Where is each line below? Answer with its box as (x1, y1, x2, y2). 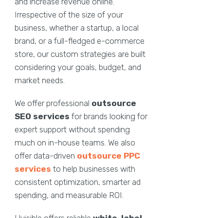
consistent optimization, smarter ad (15, 177, 141, 187)
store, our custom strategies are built (15, 49, 145, 59)
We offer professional (15, 98, 91, 108)
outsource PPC (77, 150, 140, 161)
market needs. (15, 75, 65, 85)
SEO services (15, 111, 70, 121)
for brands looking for (70, 111, 147, 121)
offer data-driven (15, 150, 77, 161)
